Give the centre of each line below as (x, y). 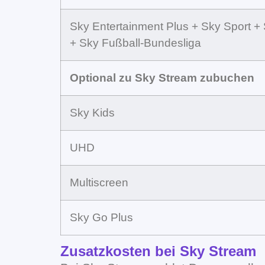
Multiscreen (99, 182)
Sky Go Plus (101, 217)
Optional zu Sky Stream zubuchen (162, 77)
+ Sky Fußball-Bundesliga (135, 43)
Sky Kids (92, 112)
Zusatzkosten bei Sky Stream (158, 251)
